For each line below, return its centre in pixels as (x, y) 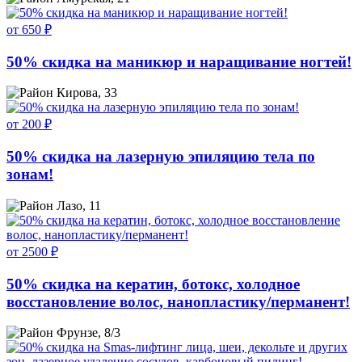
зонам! (30, 175)
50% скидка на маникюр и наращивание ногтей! (179, 61)
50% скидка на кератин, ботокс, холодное (153, 284)
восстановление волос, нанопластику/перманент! (178, 301)
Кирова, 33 (87, 93)
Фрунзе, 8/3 (88, 333)
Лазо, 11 (79, 205)
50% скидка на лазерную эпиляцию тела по (161, 157)
